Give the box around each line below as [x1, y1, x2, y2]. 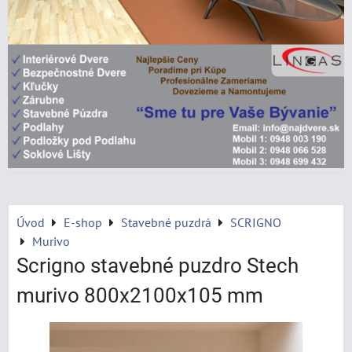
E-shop [64, 214, 102, 230]
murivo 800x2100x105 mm [16, 284, 263, 307]
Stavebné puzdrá [121, 214, 211, 230]
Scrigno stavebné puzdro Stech [16, 254, 299, 277]
